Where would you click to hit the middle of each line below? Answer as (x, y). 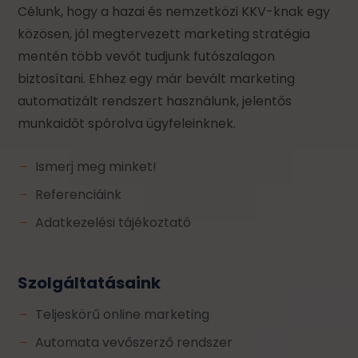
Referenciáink (79, 194)
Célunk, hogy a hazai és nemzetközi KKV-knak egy (174, 11)
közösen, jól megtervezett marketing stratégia (164, 34)
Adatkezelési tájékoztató (113, 222)
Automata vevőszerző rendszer (134, 342)
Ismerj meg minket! (96, 166)
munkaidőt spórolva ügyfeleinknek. (127, 123)
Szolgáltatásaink (89, 282)
